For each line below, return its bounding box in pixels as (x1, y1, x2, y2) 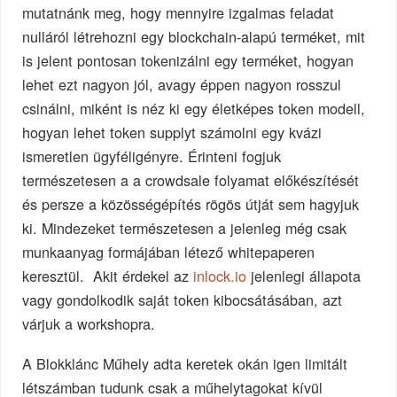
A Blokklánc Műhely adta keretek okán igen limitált (22, 353, 348, 375)
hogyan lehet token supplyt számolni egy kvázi (22, 121, 323, 144)
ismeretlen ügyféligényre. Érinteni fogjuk (22, 145, 282, 167)
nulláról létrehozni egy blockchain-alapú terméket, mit (22, 26, 366, 48)
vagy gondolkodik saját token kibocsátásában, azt (22, 289, 343, 311)
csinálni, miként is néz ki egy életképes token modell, (22, 97, 366, 120)
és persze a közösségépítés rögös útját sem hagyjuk (22, 193, 360, 215)
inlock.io (193, 265, 247, 287)
